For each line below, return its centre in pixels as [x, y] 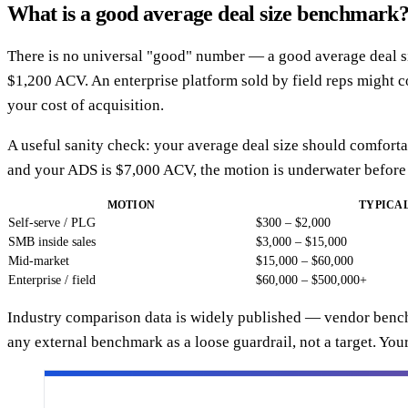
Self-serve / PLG [52, 222]
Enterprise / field [52, 280]
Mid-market [39, 260]
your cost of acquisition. [86, 105]
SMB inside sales [52, 241]
